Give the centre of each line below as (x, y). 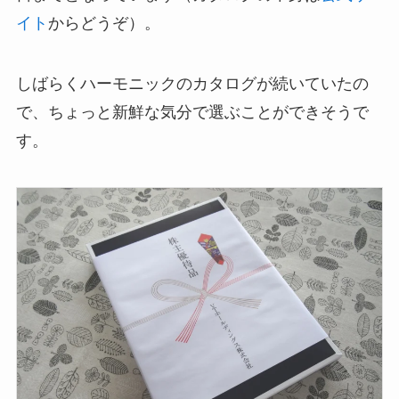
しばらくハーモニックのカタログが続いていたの (192, 83)
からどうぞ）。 (104, 23)
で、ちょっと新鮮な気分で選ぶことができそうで (192, 112)
